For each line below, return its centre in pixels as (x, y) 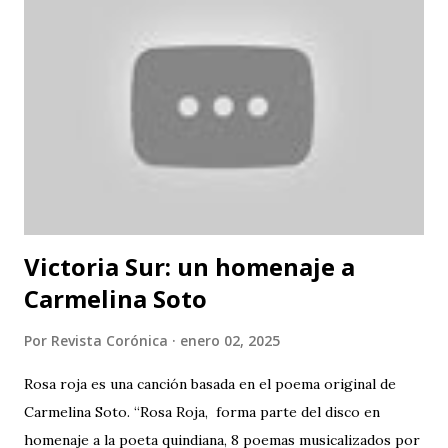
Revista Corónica (109, 341)
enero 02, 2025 (230, 341)
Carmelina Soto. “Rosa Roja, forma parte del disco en (204, 412)
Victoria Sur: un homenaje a (189, 267)
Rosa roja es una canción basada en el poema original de (210, 384)
